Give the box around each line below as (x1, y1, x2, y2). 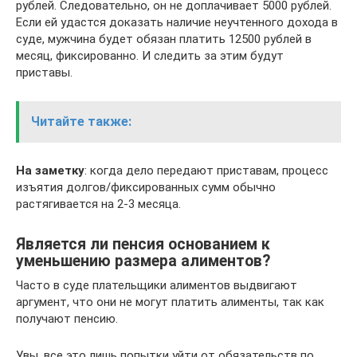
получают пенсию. (16, 312, 118, 326)
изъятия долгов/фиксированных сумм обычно (16, 180, 276, 194)
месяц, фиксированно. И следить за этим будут (16, 49, 284, 63)
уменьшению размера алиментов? (16, 252, 270, 271)
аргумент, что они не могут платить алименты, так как (16, 295, 324, 309)
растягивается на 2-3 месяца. (16, 197, 181, 211)
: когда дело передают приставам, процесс (84, 163, 328, 178)
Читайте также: (31, 114, 131, 129)
